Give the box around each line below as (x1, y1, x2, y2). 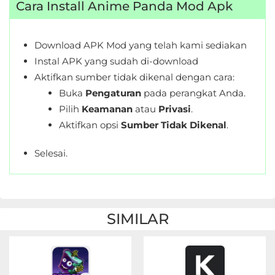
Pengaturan (85, 87, 141, 99)
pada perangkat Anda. (141, 87, 246, 99)
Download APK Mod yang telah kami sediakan (34, 39, 247, 51)
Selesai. (34, 147, 68, 159)
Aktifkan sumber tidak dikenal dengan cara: (34, 71, 234, 83)
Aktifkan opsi (59, 119, 121, 131)
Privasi (158, 103, 191, 115)
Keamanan (82, 103, 133, 115)
